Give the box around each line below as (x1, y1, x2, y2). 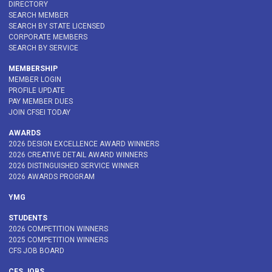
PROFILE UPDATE (8, 86, 65, 95)
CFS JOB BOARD (8, 246, 64, 256)
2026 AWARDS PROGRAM (8, 172, 95, 182)
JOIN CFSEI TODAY (8, 108, 70, 117)
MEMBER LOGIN (8, 75, 61, 84)
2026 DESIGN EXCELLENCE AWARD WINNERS (8, 140, 159, 149)
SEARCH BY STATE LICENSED (8, 22, 105, 31)
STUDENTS (8, 214, 47, 223)
